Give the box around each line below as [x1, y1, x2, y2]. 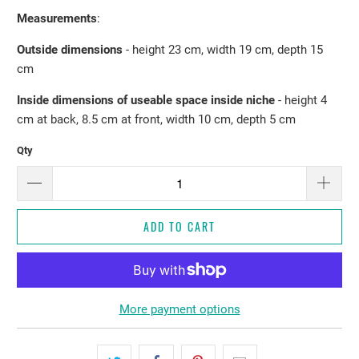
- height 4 [278, 93, 328, 108]
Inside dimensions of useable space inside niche [17, 93, 279, 108]
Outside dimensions [17, 42, 123, 58]
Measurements [17, 11, 98, 26]
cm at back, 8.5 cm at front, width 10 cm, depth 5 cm [17, 112, 296, 127]
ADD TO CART [143, 217, 216, 235]
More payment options [119, 301, 240, 317]
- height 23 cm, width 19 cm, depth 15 [123, 42, 324, 58]
